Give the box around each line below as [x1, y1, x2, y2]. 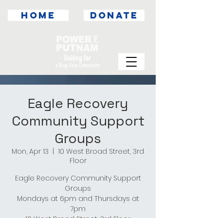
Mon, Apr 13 [12, 146, 49, 156]
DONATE [90, 10, 138, 21]
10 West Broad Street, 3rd [58, 146, 144, 156]
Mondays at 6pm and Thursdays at [17, 194, 139, 203]
